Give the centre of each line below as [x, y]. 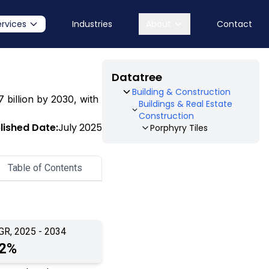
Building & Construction [181, 92]
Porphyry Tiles [179, 128]
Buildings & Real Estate [185, 104]
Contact [234, 24]
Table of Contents [45, 168]
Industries [92, 24]
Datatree [137, 77]
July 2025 [80, 128]
